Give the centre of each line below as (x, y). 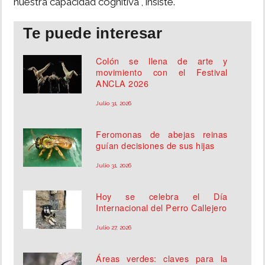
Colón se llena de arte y (162, 61)
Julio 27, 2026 (114, 228)
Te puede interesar (93, 33)
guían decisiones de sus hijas (155, 146)
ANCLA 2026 (122, 83)
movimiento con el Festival (162, 72)
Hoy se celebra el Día (162, 196)
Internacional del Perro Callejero (161, 208)
